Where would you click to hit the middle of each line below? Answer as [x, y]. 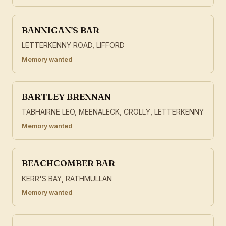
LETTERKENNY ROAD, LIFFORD [73, 45]
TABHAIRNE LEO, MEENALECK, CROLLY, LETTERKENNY [113, 112]
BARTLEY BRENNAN [66, 97]
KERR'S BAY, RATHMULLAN [67, 179]
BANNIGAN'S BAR [61, 30]
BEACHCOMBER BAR [68, 163]
